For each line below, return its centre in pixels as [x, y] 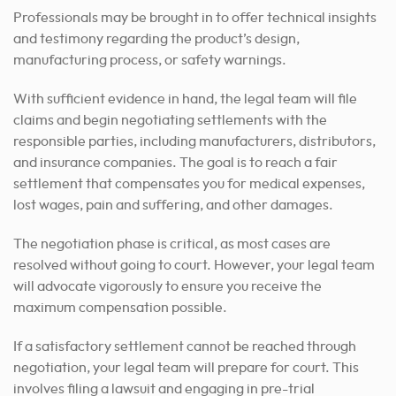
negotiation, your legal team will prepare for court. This [186, 368]
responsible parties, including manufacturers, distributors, [194, 142]
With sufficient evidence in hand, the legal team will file [185, 99]
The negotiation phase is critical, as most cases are [172, 244]
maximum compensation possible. [120, 308]
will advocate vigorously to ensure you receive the [168, 287]
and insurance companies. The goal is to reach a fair [175, 163]
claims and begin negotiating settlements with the [170, 121]
